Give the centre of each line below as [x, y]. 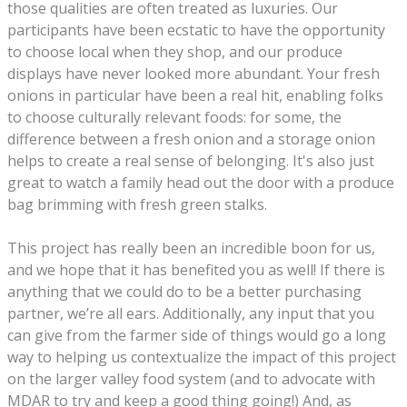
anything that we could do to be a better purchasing [184, 292]
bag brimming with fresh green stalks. [139, 204]
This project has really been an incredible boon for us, [191, 248]
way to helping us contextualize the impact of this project [202, 357]
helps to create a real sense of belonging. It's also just [191, 161]
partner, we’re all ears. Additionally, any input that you [191, 313]
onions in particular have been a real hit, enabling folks [195, 95]
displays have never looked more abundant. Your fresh [194, 74]
